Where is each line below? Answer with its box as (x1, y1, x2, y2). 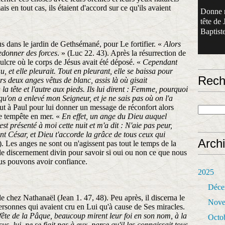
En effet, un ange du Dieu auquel (62, 112, 167, 121)
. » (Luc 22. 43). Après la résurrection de (57, 49, 186, 57)
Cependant (143, 58, 177, 66)
